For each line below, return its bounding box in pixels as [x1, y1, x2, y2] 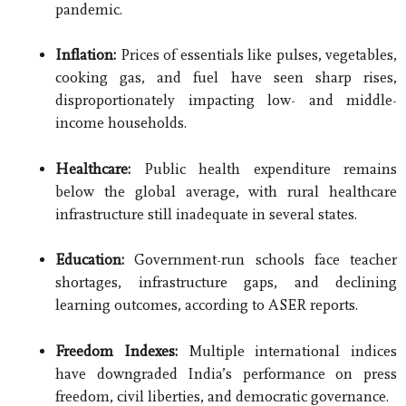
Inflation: [55, 46, 116, 64]
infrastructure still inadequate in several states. [55, 205, 357, 223]
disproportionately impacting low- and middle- [55, 92, 397, 110]
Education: [55, 251, 124, 269]
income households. [55, 114, 187, 132]
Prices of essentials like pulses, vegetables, [116, 46, 397, 64]
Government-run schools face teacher [124, 251, 397, 269]
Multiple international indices [177, 342, 397, 360]
